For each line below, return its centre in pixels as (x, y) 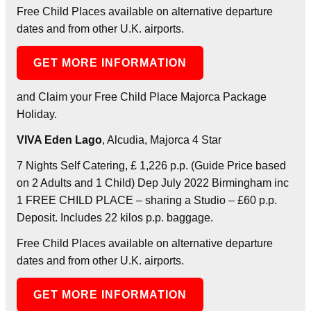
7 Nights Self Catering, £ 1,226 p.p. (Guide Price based (151, 165)
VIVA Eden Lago (59, 140)
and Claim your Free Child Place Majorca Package (142, 96)
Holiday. (37, 114)
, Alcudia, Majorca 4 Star (162, 140)
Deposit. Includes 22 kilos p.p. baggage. (115, 217)
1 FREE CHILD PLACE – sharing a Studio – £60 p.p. (147, 200)
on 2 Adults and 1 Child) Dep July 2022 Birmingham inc (153, 183)
